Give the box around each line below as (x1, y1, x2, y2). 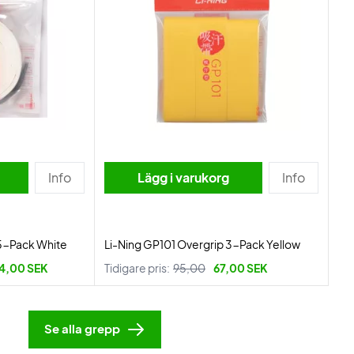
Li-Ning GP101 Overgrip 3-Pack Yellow (104, 237, 300, 251)
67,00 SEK (213, 261, 268, 275)
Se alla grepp (44, 321, 120, 336)
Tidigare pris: (104, 261, 170, 275)
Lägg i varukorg (137, 169, 229, 186)
